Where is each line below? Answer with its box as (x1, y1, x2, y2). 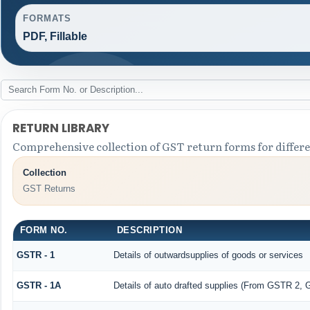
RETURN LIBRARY (12, 119, 109, 136)
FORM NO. (19, 224, 68, 235)
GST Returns (22, 183, 75, 194)
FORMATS (22, 13, 72, 24)
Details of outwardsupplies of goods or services (113, 249, 303, 260)
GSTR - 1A (16, 280, 61, 291)
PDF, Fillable (22, 30, 87, 43)
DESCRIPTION (116, 224, 183, 235)
